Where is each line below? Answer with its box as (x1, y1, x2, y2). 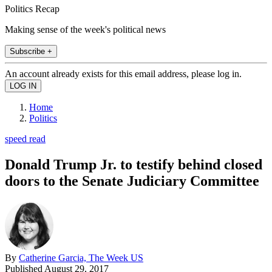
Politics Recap (5, 3, 59, 14)
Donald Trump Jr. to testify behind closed (5, 156, 262, 172)
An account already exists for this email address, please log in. (5, 68, 242, 79)
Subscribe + (10, 46, 52, 56)
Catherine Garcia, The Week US (19, 252, 143, 263)
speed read (5, 133, 46, 144)
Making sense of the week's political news (5, 24, 166, 35)
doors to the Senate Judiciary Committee (5, 172, 259, 189)
